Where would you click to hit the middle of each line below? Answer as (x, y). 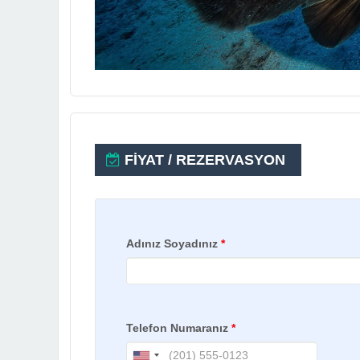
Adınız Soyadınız (174, 244)
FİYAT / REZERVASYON (203, 160)
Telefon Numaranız (179, 328)
